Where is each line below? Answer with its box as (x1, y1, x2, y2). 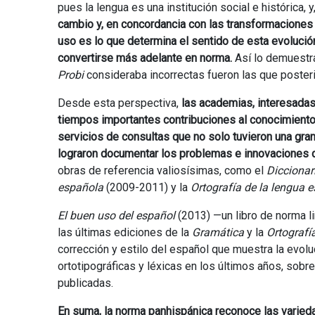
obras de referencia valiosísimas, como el (58, 163, 266, 177)
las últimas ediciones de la (58, 225, 192, 239)
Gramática (192, 225, 244, 239)
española (58, 180, 103, 194)
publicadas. (58, 276, 113, 290)
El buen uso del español (58, 208, 175, 222)
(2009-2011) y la (103, 180, 191, 194)
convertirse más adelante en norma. (58, 51, 232, 65)
